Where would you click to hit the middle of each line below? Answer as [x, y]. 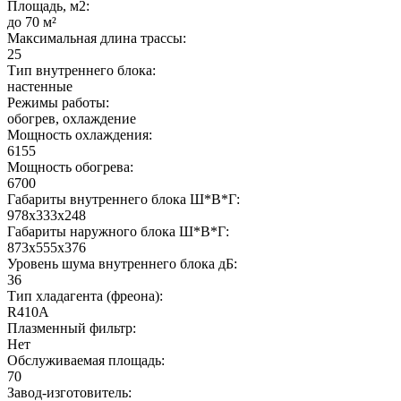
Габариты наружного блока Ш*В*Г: [118, 231]
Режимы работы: [58, 102]
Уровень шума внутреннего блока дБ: [122, 263]
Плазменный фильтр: [72, 328]
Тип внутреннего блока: [81, 70]
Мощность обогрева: [70, 166]
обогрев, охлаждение [72, 118]
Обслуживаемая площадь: [86, 360]
